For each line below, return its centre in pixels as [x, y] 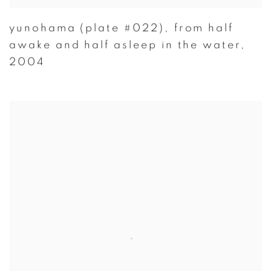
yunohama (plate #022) [87, 28]
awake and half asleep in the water [125, 45]
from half [204, 28]
